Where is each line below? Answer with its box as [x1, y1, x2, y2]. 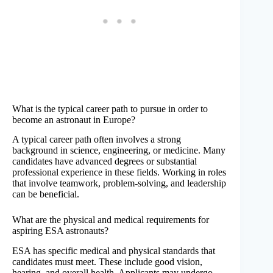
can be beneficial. [12, 189, 79, 200]
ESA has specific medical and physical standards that [12, 246, 215, 257]
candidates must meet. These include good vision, [12, 257, 202, 268]
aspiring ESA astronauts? [12, 225, 108, 236]
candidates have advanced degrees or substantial [12, 156, 197, 167]
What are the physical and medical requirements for [12, 214, 209, 225]
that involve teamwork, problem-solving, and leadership [12, 178, 226, 189]
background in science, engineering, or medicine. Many [12, 145, 225, 156]
